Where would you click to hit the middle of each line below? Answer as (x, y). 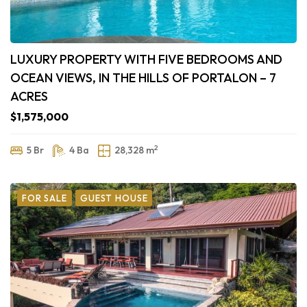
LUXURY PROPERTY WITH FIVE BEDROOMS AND (146, 59)
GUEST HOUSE (114, 198)
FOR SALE (45, 198)
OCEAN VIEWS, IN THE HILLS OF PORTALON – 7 (143, 77)
